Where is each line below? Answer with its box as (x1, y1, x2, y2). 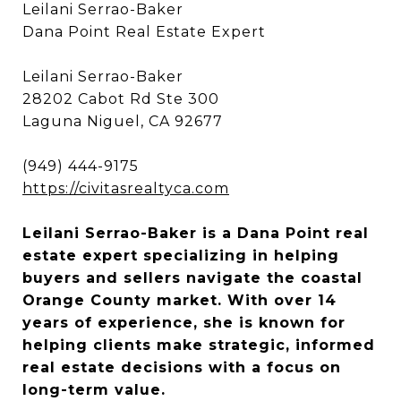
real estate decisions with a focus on (22, 358, 341, 376)
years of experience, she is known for (22, 313, 346, 331)
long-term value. (22, 380, 166, 398)
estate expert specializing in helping (22, 246, 339, 264)
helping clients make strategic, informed (22, 336, 375, 354)
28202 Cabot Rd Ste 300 (22, 90, 219, 107)
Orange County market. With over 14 (22, 291, 337, 309)
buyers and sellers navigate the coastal (22, 269, 363, 286)
